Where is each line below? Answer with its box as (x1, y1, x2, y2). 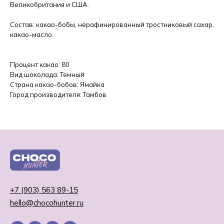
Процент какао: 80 (10, 60, 69, 69)
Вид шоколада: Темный (10, 70, 84, 79)
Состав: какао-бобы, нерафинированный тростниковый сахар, (10, 20, 214, 29)
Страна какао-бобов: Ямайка (10, 80, 104, 89)
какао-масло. (10, 30, 53, 39)
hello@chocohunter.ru (10, 198, 83, 208)
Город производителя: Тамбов (10, 90, 106, 99)
